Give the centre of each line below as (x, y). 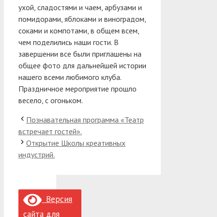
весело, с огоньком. (51, 100)
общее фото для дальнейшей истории (82, 65)
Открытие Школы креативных (76, 143)
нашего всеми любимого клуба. (70, 77)
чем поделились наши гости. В (69, 42)
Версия (57, 199)
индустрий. (37, 154)
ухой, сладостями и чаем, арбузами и (80, 7)
